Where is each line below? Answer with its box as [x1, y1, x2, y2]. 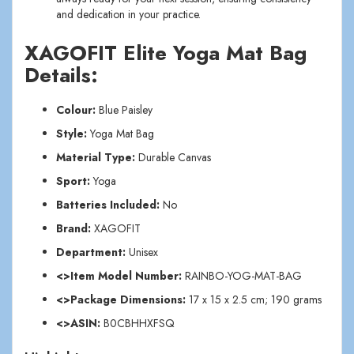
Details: [24, 59, 98, 90]
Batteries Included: [56, 196, 160, 213]
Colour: [56, 101, 96, 118]
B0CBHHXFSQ [100, 314, 175, 331]
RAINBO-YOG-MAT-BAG [182, 267, 302, 284]
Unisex [126, 243, 158, 260]
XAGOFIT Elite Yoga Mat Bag [24, 37, 307, 68]
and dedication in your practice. [56, 6, 201, 22]
